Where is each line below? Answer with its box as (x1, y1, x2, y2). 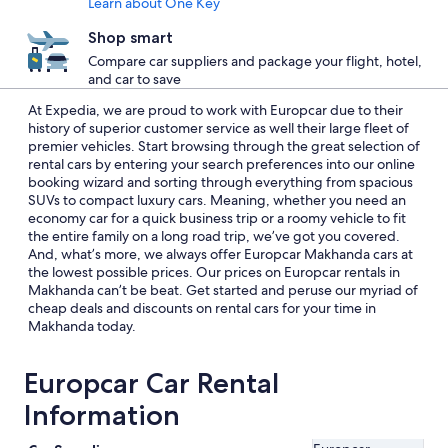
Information (24, 398, 180, 432)
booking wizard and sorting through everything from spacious (28, 173, 413, 191)
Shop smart (88, 28, 173, 47)
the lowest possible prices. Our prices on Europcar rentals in (28, 263, 400, 281)
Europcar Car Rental (24, 366, 279, 400)
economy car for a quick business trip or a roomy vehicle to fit (28, 209, 406, 227)
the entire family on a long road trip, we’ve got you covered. (28, 227, 400, 245)
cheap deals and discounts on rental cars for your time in (28, 299, 376, 317)
